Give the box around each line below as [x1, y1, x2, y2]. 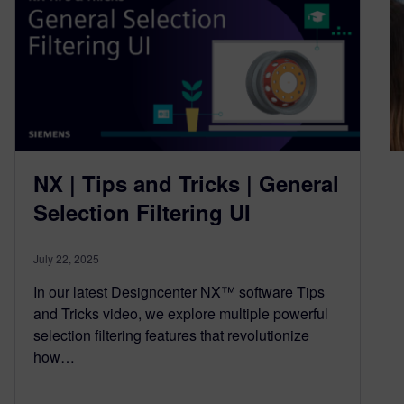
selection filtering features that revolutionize [33, 324, 309, 345]
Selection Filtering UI [33, 196, 251, 227]
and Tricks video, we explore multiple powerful [33, 302, 328, 324]
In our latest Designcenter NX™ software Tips [33, 280, 325, 302]
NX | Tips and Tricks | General [33, 167, 339, 198]
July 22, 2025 [33, 250, 99, 266]
